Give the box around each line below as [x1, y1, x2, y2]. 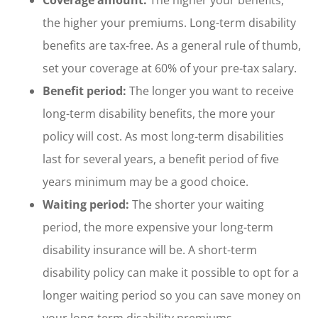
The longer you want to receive [126, 82, 294, 99]
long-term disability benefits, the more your [43, 105, 275, 121]
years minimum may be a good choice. [43, 173, 248, 190]
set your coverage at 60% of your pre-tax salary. [43, 60, 297, 76]
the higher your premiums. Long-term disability [43, 14, 296, 31]
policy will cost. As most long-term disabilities [43, 128, 284, 144]
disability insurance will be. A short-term [43, 241, 257, 258]
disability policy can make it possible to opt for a [43, 264, 299, 280]
